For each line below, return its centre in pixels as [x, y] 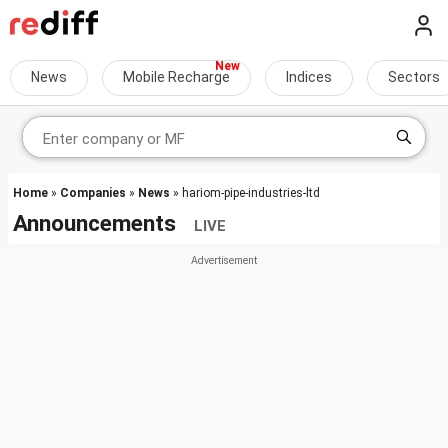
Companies [93, 193]
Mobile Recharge [176, 77]
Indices [309, 77]
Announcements [103, 223]
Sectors [414, 77]
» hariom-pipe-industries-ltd [245, 193]
